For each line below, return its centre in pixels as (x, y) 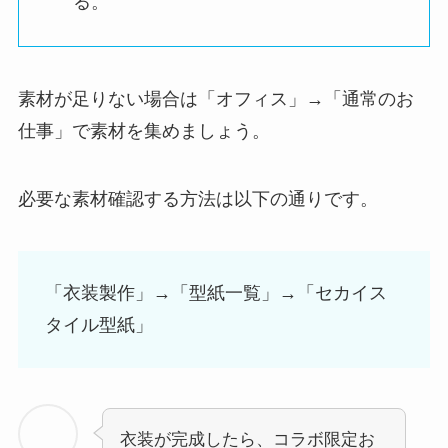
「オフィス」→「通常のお (305, 98)
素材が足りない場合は (107, 98)
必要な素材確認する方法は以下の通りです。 (197, 198)
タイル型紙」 (98, 325)
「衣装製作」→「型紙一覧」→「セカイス (215, 293)
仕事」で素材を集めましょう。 (143, 130)
